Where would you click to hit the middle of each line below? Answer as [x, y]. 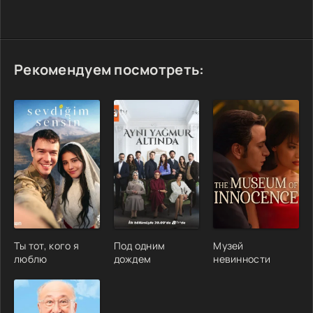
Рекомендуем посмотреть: [109, 70]
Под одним [139, 245]
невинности [242, 259]
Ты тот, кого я [46, 245]
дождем [132, 259]
